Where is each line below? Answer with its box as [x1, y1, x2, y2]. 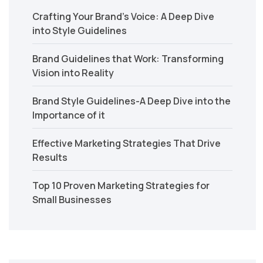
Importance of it [32, 109, 105, 122]
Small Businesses [32, 193, 112, 207]
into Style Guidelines [32, 24, 127, 38]
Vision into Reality [32, 66, 114, 80]
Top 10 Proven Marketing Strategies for [32, 179, 210, 193]
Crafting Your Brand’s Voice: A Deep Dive [32, 10, 214, 23]
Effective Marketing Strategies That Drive [32, 137, 221, 150]
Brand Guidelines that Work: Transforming [32, 52, 224, 66]
